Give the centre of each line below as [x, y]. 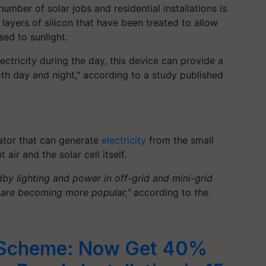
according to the [170, 192]
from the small [180, 140]
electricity [124, 140]
